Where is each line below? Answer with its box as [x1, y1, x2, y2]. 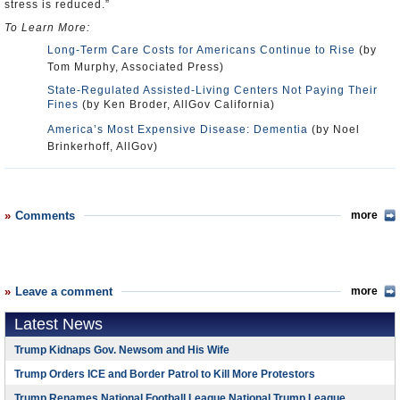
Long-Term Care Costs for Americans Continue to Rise [47, 44, 355, 56]
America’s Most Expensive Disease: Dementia [47, 123, 308, 136]
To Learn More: [4, 21, 90, 34]
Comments [15, 209, 75, 222]
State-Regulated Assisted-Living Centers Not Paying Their [47, 84, 378, 96]
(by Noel [308, 123, 360, 136]
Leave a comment [15, 285, 112, 298]
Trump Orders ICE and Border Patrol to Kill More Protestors [14, 368, 315, 380]
